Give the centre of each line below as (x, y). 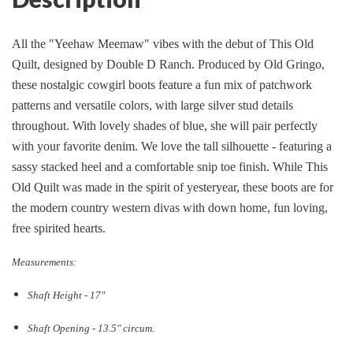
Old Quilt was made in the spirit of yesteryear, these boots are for (173, 187)
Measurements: (44, 262)
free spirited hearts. (59, 228)
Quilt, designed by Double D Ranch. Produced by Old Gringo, (168, 64)
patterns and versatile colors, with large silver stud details (152, 105)
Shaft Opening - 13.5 (72, 328)
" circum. (136, 328)
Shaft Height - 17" (66, 295)
